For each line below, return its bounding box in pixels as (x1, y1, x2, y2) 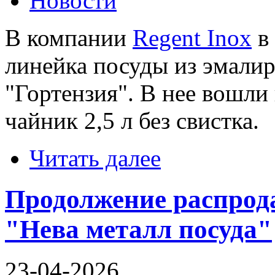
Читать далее (29, 144, 161, 171)
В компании (5, 24, 133, 51)
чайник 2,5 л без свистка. (5, 107, 259, 134)
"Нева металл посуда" (5, 214, 272, 244)
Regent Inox (133, 24, 252, 51)
